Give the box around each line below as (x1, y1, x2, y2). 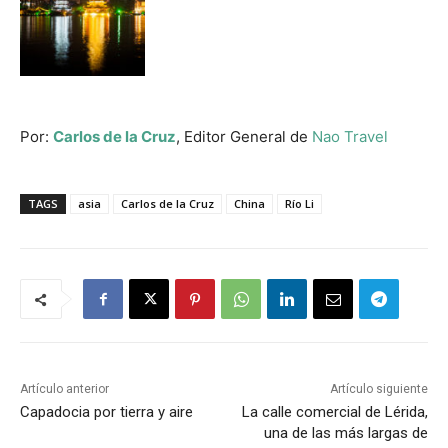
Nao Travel (312, 127, 388, 147)
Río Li (285, 196, 314, 212)
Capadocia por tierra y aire (20, 403, 193, 422)
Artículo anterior (20, 382, 109, 397)
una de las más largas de (263, 424, 428, 443)
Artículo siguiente (329, 382, 428, 397)
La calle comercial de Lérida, (241, 403, 428, 422)
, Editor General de (176, 127, 312, 147)
